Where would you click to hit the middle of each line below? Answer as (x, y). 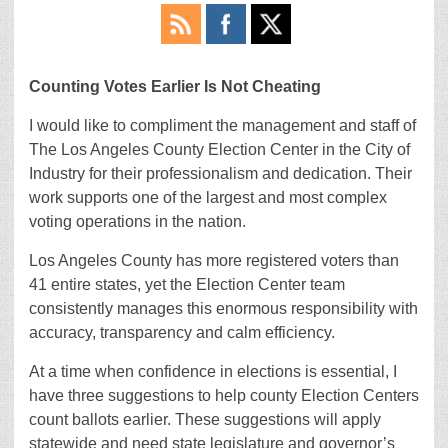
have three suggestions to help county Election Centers (224, 395)
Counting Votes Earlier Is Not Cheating (175, 86)
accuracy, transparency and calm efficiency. (182, 332)
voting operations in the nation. (137, 221)
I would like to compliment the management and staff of (222, 125)
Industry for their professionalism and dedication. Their (220, 173)
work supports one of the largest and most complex (208, 197)
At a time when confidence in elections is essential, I (213, 371)
